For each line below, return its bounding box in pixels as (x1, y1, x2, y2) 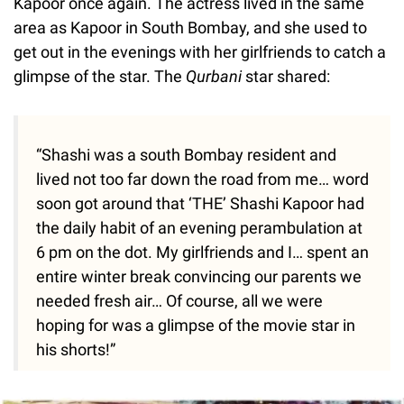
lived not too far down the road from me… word (36, 170, 369, 189)
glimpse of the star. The (14, 67, 186, 87)
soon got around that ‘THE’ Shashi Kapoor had (36, 194, 364, 214)
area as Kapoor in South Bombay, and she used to (14, 18, 367, 38)
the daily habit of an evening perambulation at (36, 218, 363, 238)
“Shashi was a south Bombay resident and (36, 145, 336, 165)
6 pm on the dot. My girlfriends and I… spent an (36, 243, 369, 262)
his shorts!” (36, 340, 115, 360)
